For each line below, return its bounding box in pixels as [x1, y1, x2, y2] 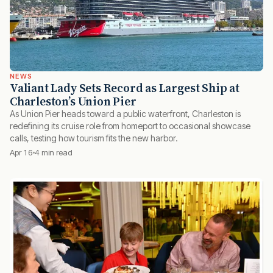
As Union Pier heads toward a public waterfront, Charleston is [10, 108, 241, 119]
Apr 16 [10, 147, 33, 158]
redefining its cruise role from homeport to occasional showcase [10, 121, 250, 132]
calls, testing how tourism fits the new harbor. [10, 133, 178, 144]
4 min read [35, 147, 73, 158]
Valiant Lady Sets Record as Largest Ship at [10, 80, 239, 96]
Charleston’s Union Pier [10, 93, 136, 110]
